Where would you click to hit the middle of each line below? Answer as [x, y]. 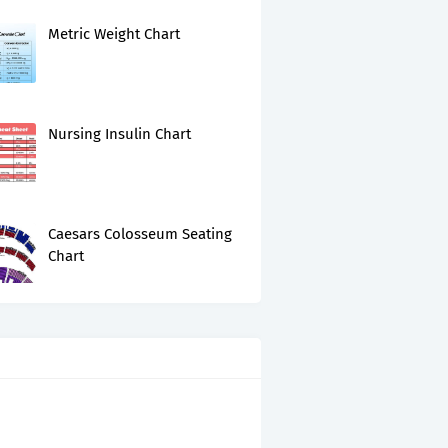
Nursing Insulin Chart [119, 134]
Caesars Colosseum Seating [140, 234]
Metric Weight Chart [114, 34]
